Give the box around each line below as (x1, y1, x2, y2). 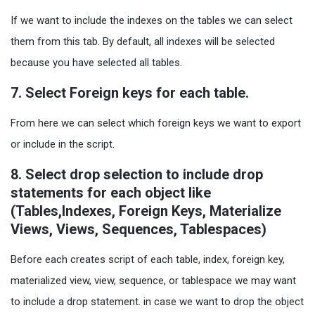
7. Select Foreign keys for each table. (11, 84, 249, 102)
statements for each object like (11, 184, 211, 202)
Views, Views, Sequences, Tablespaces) (11, 221, 266, 238)
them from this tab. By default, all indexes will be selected (11, 35, 275, 49)
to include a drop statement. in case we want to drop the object (11, 295, 304, 309)
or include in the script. (11, 138, 115, 151)
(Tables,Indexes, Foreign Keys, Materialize (11, 202, 281, 220)
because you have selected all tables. (11, 56, 182, 70)
